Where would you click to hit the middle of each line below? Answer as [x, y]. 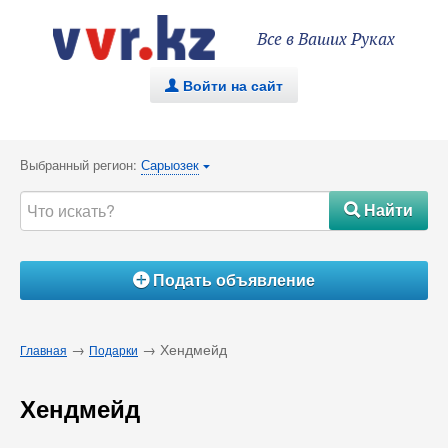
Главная [43, 349]
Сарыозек [170, 164]
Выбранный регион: [80, 164]
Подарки [113, 349]
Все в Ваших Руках [326, 40]
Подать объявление [232, 279]
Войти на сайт [233, 85]
